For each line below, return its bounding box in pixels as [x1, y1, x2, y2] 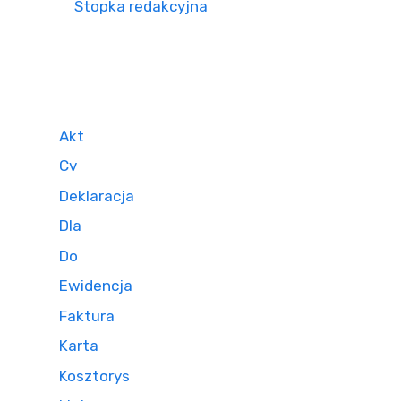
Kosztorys [59, 366, 130, 385]
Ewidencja [59, 277, 132, 294]
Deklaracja [59, 186, 134, 205]
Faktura [59, 306, 115, 325]
